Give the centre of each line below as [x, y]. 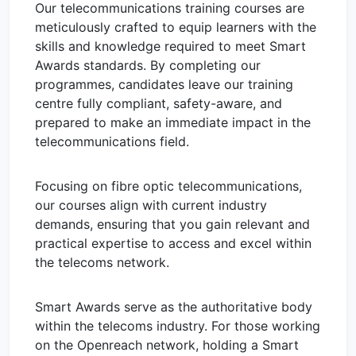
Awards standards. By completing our [148, 65]
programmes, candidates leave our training [164, 84]
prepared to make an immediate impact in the [173, 122]
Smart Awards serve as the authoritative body [174, 306]
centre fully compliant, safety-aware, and [159, 103]
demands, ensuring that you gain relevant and [172, 224]
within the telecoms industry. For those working [178, 325]
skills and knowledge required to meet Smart [170, 46]
